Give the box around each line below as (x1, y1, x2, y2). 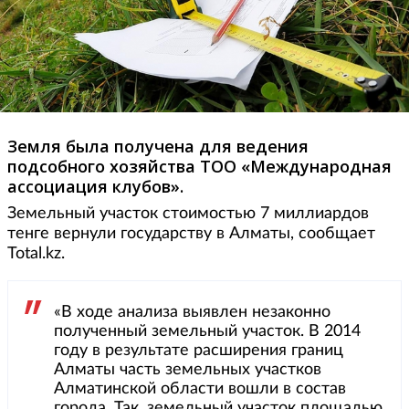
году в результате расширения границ (54, 342, 343, 360)
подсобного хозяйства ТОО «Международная (7, 155, 392, 178)
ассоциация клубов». (7, 175, 184, 198)
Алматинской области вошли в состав (54, 381, 346, 398)
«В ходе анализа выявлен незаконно (54, 304, 330, 321)
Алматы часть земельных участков (54, 362, 321, 379)
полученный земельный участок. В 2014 (54, 323, 361, 341)
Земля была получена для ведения (7, 135, 309, 158)
